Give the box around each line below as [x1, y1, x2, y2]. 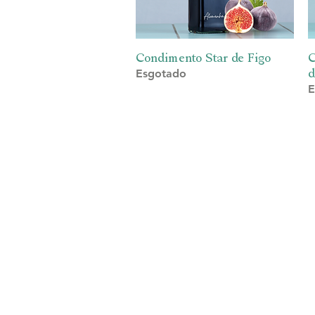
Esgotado [136, 67, 186, 80]
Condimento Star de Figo [136, 50, 271, 65]
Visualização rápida [169, 50, 260, 63]
